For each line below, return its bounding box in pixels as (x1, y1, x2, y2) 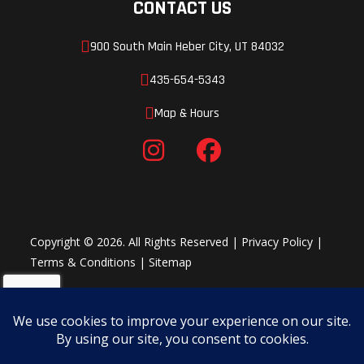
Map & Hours (154, 104, 219, 122)
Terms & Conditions (30, 253, 136, 270)
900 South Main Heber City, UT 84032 (89, 37, 284, 55)
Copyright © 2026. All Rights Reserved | (30, 233, 242, 249)
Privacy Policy (241, 233, 314, 249)
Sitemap (149, 253, 193, 270)
